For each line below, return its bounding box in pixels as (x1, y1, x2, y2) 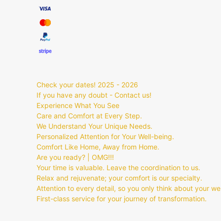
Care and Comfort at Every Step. (37, 111, 142, 120)
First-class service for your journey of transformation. (37, 194, 207, 203)
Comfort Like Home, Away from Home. (37, 143, 159, 151)
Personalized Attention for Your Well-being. (37, 132, 174, 141)
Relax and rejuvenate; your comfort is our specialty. (37, 174, 202, 182)
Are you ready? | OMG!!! (37, 153, 114, 161)
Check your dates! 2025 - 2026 (37, 80, 138, 89)
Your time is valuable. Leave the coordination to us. (37, 163, 200, 172)
